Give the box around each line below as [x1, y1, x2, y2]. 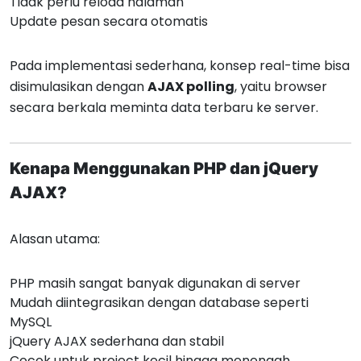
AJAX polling [147, 77, 234, 96]
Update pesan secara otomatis [10, 12, 208, 31]
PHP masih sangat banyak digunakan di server [10, 274, 301, 293]
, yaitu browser [234, 77, 327, 96]
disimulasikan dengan [10, 77, 147, 96]
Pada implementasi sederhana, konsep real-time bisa [10, 56, 350, 75]
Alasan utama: [10, 230, 100, 248]
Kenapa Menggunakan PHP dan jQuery [10, 159, 318, 178]
